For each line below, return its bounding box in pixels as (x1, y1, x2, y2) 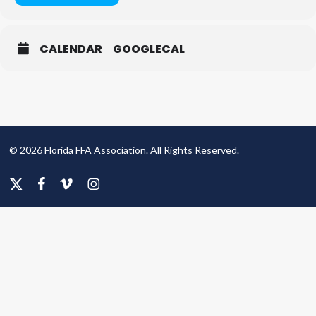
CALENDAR (39, 41, 102, 57)
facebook (37, 176, 78, 188)
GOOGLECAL (113, 41, 185, 57)
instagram (87, 176, 131, 188)
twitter (8, 192, 41, 204)
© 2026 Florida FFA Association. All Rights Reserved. (9, 144, 240, 156)
